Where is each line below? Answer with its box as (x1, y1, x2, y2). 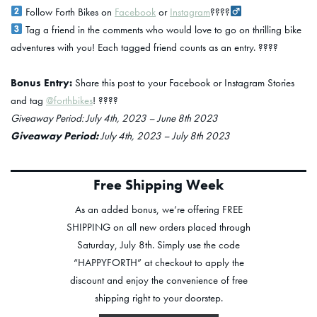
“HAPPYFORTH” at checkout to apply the (73, 255, 244, 270)
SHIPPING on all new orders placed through (67, 219, 250, 234)
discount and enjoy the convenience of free (69, 272, 248, 287)
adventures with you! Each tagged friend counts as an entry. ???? (11, 40, 278, 54)
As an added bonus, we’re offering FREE (74, 202, 243, 217)
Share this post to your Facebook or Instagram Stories (72, 75, 294, 90)
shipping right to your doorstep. (94, 290, 223, 305)
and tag (11, 93, 46, 108)
